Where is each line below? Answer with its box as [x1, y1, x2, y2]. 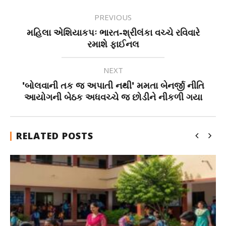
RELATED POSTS [16, 130, 93, 142]
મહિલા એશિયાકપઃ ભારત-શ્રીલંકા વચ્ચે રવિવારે [26, 26, 200, 38]
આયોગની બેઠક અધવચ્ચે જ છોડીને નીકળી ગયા [24, 91, 202, 103]
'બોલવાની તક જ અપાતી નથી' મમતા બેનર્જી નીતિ [22, 79, 204, 91]
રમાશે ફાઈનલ [87, 38, 139, 50]
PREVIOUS [94, 12, 132, 22]
